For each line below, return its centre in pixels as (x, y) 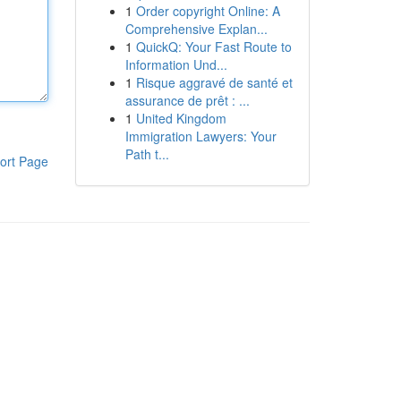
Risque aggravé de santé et (214, 82)
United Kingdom (181, 118)
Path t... (147, 154)
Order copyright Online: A (208, 11)
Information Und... (176, 64)
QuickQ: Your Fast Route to (213, 47)
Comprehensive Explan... (196, 29)
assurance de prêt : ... (187, 100)
